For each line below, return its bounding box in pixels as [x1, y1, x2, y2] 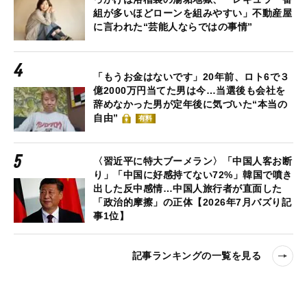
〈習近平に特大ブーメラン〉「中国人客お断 [93, 155, 292, 167]
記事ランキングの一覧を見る [132, 250, 261, 262]
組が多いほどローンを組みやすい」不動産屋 [93, 7, 292, 19]
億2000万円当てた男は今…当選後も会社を [93, 84, 286, 96]
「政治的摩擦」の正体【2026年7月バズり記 [93, 196, 291, 208]
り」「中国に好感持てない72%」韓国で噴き [93, 169, 293, 180]
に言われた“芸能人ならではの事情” [93, 21, 253, 32]
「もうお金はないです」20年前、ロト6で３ [93, 71, 290, 82]
